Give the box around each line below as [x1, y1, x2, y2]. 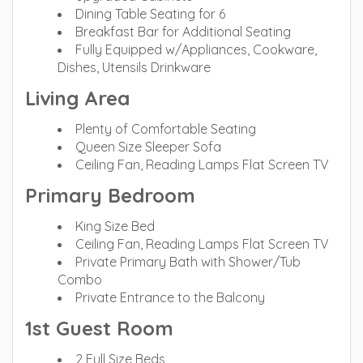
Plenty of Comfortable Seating [75, 121, 256, 137]
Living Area [25, 86, 130, 110]
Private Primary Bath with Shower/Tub [75, 254, 301, 270]
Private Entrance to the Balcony [75, 289, 265, 305]
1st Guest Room [25, 316, 173, 340]
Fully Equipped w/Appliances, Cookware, [75, 41, 317, 58]
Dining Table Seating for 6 [75, 6, 225, 22]
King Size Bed [75, 218, 155, 234]
